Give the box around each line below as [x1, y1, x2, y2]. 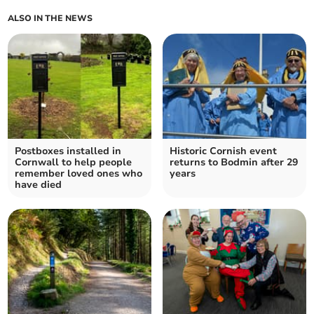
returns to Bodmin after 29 [170, 155, 298, 169]
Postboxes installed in [15, 144, 122, 158]
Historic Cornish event [170, 144, 277, 158]
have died [15, 177, 62, 191]
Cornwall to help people [15, 155, 132, 169]
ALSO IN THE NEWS [8, 12, 93, 24]
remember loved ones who [15, 166, 143, 180]
